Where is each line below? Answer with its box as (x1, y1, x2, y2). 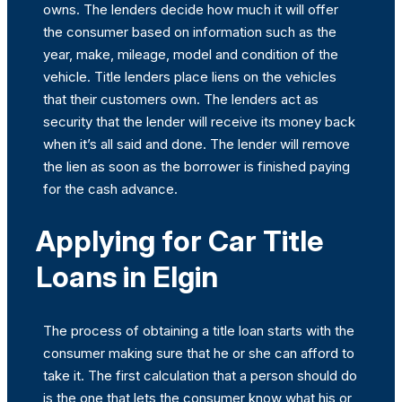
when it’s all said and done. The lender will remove (43, 135, 350, 153)
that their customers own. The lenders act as (43, 90, 319, 108)
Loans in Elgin (36, 259, 218, 295)
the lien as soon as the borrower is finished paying (43, 157, 350, 175)
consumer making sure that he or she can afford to (43, 345, 354, 363)
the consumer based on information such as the (43, 22, 336, 40)
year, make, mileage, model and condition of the (43, 45, 338, 63)
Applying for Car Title (36, 223, 323, 259)
